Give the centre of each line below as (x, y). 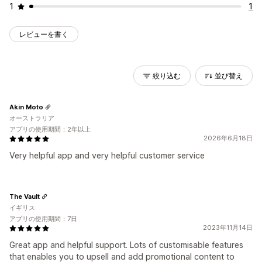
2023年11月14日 (228, 227)
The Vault (25, 196)
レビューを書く (44, 34)
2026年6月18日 (228, 138)
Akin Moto (26, 107)
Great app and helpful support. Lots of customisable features (126, 245)
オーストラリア (32, 118)
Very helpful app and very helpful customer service (107, 155)
